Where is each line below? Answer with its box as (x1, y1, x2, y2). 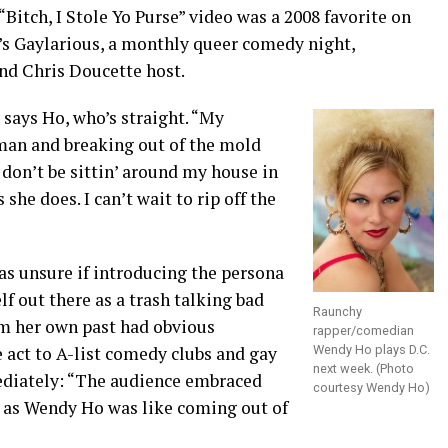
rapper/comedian (313, 323, 414, 338)
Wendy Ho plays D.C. (313, 342, 430, 357)
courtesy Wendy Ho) (313, 380, 430, 395)
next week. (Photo (313, 361, 414, 376)
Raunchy (313, 304, 362, 319)
